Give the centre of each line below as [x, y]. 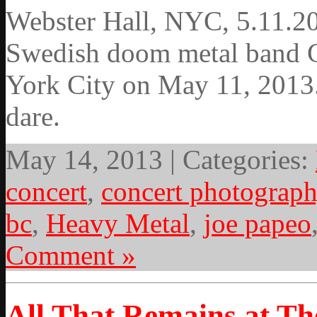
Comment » [71, 255]
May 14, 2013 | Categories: [161, 160]
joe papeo [258, 224]
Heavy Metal [118, 224]
